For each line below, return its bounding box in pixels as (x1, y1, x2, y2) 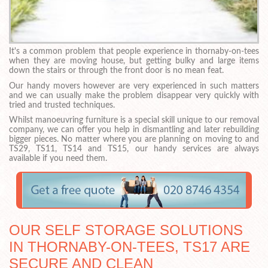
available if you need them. (9, 154, 107, 163)
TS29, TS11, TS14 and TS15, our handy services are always (9, 145, 259, 154)
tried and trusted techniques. (9, 100, 115, 109)
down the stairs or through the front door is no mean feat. (9, 66, 224, 75)
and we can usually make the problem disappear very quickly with (9, 91, 259, 100)
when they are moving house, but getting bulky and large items (9, 56, 259, 65)
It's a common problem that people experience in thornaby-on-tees (9, 47, 259, 56)
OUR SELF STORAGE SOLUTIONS (9, 221, 243, 238)
